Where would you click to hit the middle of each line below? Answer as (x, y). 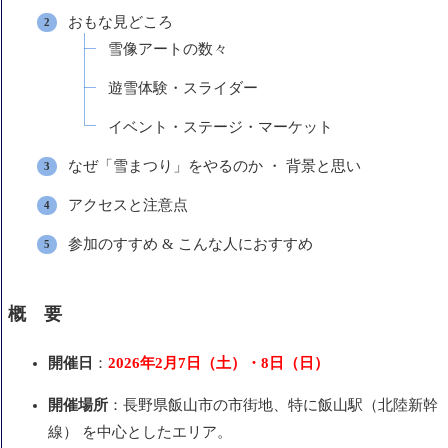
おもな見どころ (120, 22)
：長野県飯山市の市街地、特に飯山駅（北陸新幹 (273, 405)
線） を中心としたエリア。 (140, 432)
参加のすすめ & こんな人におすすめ (190, 244)
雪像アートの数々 (168, 49)
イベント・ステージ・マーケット (220, 127)
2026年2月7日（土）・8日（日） (218, 363)
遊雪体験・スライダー (183, 88)
